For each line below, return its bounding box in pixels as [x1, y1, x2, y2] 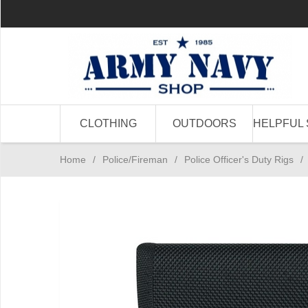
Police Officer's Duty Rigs [184, 154, 294, 165]
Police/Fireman [102, 154, 168, 165]
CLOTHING [79, 118, 137, 129]
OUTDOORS [172, 118, 236, 129]
